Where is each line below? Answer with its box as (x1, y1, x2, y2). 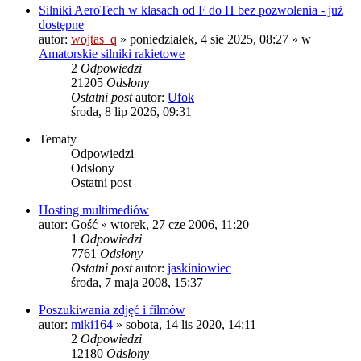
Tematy (39, 131, 77, 146)
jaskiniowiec (168, 260, 231, 275)
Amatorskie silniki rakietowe (39, 46, 185, 60)
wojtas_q (71, 31, 117, 46)
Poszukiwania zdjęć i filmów (39, 302, 185, 317)
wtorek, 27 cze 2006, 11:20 (110, 217, 249, 231)
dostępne (39, 17, 84, 31)
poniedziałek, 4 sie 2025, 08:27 (130, 31, 288, 46)
